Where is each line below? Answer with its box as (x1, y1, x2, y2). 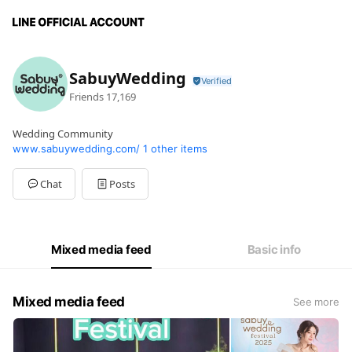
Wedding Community (13, 126, 113, 141)
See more (292, 295, 339, 308)
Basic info (247, 242, 302, 257)
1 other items (143, 142, 207, 155)
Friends (69, 89, 104, 104)
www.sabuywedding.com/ (13, 142, 140, 155)
